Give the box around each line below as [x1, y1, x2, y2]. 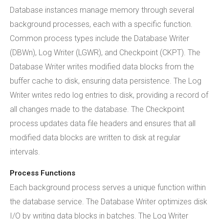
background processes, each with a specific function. [10, 20, 193, 29]
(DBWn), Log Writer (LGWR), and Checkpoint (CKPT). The [10, 48, 200, 57]
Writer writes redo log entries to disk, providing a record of [10, 90, 208, 100]
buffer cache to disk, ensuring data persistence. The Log [10, 76, 201, 86]
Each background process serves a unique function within [10, 183, 206, 192]
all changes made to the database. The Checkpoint [10, 105, 184, 114]
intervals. [10, 147, 40, 156]
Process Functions [10, 169, 75, 177]
